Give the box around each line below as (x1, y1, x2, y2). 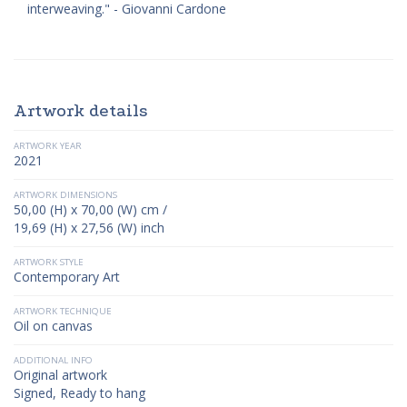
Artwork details (14, 101, 148, 121)
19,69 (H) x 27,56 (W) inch (14, 219, 164, 236)
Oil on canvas (14, 317, 93, 334)
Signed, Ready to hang (14, 384, 145, 402)
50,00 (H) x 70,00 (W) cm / (14, 201, 167, 218)
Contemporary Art (14, 268, 120, 285)
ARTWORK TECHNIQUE (14, 305, 112, 317)
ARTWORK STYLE (14, 256, 84, 268)
